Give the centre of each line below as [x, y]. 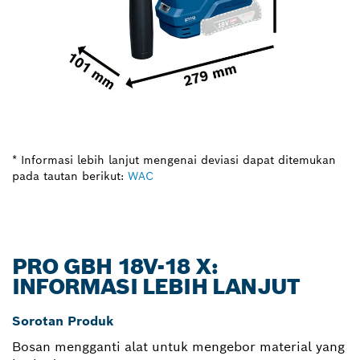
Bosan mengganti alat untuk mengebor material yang [178, 346]
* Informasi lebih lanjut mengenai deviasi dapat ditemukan [174, 160]
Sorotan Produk [63, 321]
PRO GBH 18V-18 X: [115, 266]
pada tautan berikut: [68, 176]
